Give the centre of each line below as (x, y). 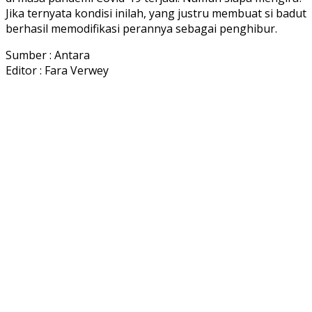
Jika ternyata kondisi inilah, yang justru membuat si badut (156, 13)
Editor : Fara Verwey (57, 70)
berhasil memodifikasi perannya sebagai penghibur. (141, 28)
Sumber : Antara (48, 55)
